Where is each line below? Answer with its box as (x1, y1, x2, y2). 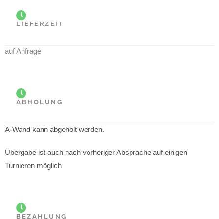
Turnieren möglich (5, 161, 62, 170)
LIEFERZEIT (16, 20, 64, 27)
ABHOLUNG (16, 98, 63, 106)
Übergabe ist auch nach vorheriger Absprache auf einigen (5, 148, 187, 156)
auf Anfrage (5, 46, 41, 55)
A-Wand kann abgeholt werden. (5, 125, 104, 133)
